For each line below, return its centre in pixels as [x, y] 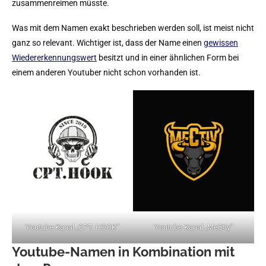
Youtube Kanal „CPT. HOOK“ [72, 227]
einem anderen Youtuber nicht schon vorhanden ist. [106, 72]
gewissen [221, 43]
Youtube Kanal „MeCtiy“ [194, 227]
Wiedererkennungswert [54, 58]
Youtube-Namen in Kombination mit [123, 252]
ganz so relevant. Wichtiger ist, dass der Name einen [108, 43]
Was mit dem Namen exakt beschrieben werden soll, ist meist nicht [133, 28]
